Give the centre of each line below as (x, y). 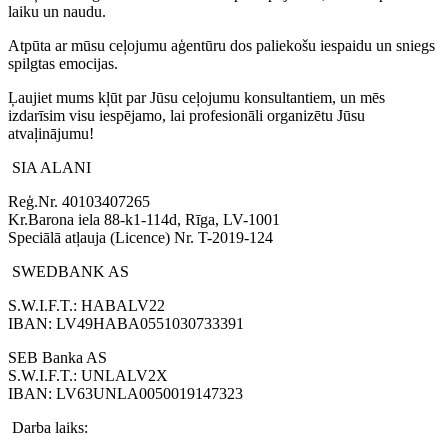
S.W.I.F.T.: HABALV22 (86, 305)
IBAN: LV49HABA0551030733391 (126, 323)
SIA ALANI (51, 167)
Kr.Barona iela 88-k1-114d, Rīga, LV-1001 (144, 219)
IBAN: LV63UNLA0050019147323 (125, 393)
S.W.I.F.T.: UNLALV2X (88, 375)
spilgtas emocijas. (63, 63)
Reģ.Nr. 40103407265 (79, 201)
